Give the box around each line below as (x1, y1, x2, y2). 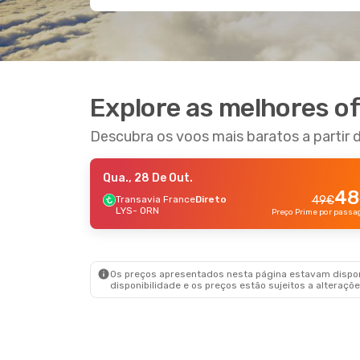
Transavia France (116, 194, 195, 205)
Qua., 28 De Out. (103, 171, 193, 185)
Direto (195, 194, 227, 205)
